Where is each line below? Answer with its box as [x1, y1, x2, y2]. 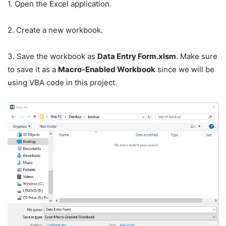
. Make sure [176, 51, 217, 62]
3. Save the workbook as [8, 51, 97, 62]
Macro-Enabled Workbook [58, 65, 155, 75]
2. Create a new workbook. [8, 25, 103, 35]
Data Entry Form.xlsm [97, 51, 176, 62]
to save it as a [8, 65, 58, 75]
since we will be [155, 65, 214, 75]
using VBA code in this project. [8, 78, 117, 88]
